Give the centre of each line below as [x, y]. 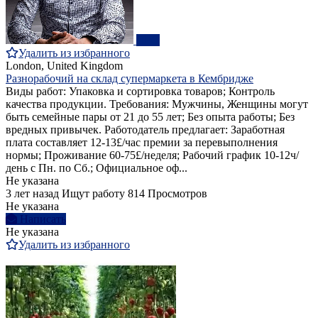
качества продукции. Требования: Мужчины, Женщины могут [157, 104]
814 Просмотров [168, 194]
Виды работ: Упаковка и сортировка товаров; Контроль [140, 92]
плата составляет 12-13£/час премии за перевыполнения [142, 143]
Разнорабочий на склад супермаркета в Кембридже [130, 79]
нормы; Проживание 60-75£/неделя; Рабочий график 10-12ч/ [152, 155]
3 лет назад [32, 194]
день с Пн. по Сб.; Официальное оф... [97, 168]
